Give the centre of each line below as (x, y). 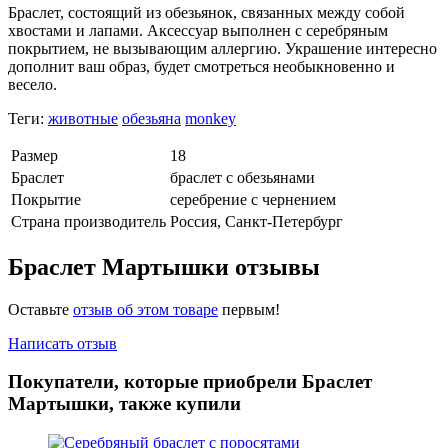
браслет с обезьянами (242, 177)
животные (83, 118)
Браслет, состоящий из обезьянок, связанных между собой (206, 12)
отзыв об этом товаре (145, 309)
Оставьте (40, 309)
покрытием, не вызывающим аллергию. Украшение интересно (222, 48)
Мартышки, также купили (124, 404)
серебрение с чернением (253, 199)
